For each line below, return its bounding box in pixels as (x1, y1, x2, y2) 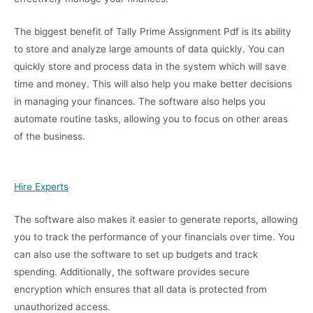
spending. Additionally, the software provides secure (14, 265, 249, 277)
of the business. (14, 131, 88, 143)
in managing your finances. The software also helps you (14, 96, 265, 108)
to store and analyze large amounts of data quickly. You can (14, 43, 284, 55)
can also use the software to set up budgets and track (14, 248, 258, 260)
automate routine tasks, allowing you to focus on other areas (14, 113, 288, 125)
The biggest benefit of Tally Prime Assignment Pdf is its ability (14, 26, 291, 38)
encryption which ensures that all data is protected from (14, 283, 267, 295)
